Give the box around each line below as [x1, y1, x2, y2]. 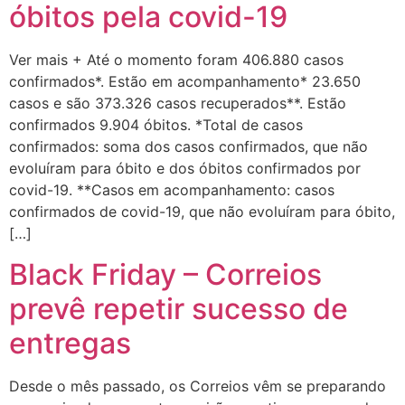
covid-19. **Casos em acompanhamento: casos [9, 181, 334, 200]
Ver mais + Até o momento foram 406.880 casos [9, 51, 344, 70]
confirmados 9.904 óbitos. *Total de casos [9, 116, 303, 135]
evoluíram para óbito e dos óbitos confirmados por [9, 159, 361, 178]
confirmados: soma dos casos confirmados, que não [9, 137, 368, 156]
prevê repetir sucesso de [9, 290, 348, 326]
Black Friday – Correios [9, 256, 322, 292]
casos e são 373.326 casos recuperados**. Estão [9, 94, 346, 113]
